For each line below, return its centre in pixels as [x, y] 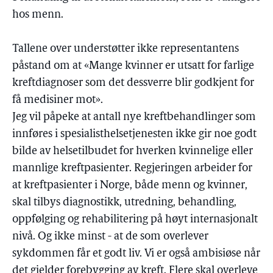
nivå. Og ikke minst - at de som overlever [110, 237]
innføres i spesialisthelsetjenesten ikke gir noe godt [134, 134]
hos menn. [38, 15]
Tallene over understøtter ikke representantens [126, 49]
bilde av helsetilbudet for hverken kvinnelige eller [133, 151]
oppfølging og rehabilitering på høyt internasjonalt [135, 220]
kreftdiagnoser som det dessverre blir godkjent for [133, 83]
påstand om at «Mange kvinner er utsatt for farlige [133, 66]
